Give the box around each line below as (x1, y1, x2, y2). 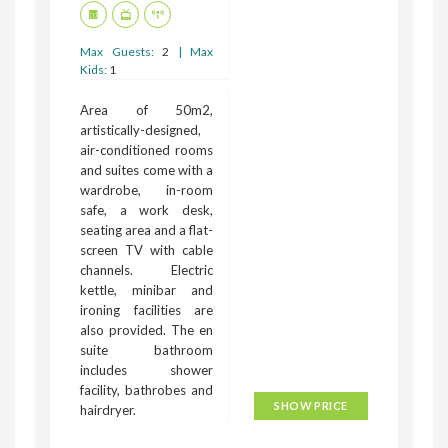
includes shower (80, 361, 213, 378)
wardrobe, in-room (80, 181, 213, 198)
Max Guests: (80, 43, 162, 59)
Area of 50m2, (80, 101, 213, 118)
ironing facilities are (80, 301, 213, 318)
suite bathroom (80, 341, 213, 358)
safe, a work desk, (80, 201, 213, 218)
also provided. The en (80, 321, 213, 338)
